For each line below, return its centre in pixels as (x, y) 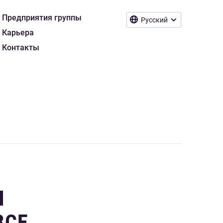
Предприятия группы (42, 18)
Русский (154, 20)
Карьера (18, 33)
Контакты (21, 48)
